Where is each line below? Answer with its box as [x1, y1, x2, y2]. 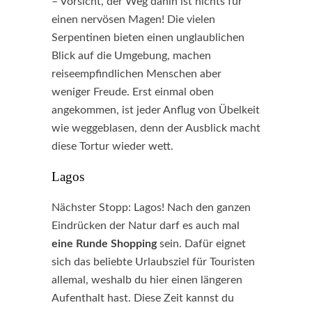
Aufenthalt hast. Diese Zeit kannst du [52, 292, 234, 304]
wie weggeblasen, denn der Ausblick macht [52, 123, 260, 134]
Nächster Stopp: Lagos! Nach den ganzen [52, 202, 251, 213]
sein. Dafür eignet [157, 238, 246, 249]
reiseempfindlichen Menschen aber [52, 68, 221, 79]
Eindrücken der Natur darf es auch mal [52, 220, 240, 231]
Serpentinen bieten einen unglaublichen [52, 32, 244, 43]
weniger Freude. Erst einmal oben [52, 86, 214, 97]
